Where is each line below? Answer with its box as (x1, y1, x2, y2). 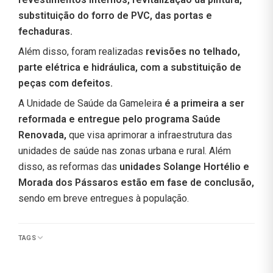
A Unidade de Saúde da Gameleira (18, 97, 162, 109)
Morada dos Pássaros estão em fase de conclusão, (18, 176, 254, 188)
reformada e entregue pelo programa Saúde (18, 113, 221, 125)
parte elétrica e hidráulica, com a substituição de (18, 61, 241, 73)
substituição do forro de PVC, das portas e (18, 9, 212, 21)
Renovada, (18, 129, 66, 141)
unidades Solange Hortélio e (119, 160, 249, 172)
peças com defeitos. (18, 77, 113, 89)
